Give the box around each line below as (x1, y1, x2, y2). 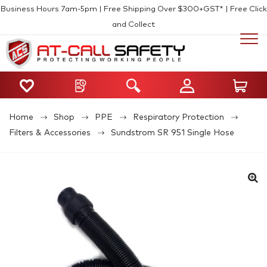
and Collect (112, 21, 155, 29)
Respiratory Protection (133, 113, 224, 122)
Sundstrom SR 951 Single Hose (111, 128, 234, 137)
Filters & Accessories (9, 128, 91, 137)
